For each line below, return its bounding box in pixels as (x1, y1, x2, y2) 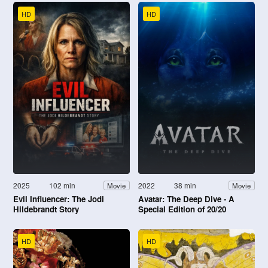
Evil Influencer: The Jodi (13, 193, 104, 205)
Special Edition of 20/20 (138, 203, 226, 215)
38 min (174, 180, 197, 191)
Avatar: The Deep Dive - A (138, 193, 234, 205)
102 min (49, 180, 76, 191)
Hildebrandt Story (13, 203, 79, 215)
